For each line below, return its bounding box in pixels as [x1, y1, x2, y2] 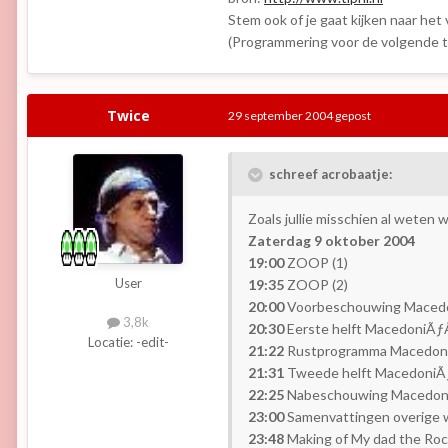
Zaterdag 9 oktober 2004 [248, 232, 415, 250]
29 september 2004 [228, 108, 333, 124]
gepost [333, 108, 371, 124]
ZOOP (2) [284, 276, 348, 294]
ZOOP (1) [284, 254, 348, 272]
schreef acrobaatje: [266, 166, 392, 183]
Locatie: [87, 333, 136, 350]
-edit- [135, 333, 169, 350]
